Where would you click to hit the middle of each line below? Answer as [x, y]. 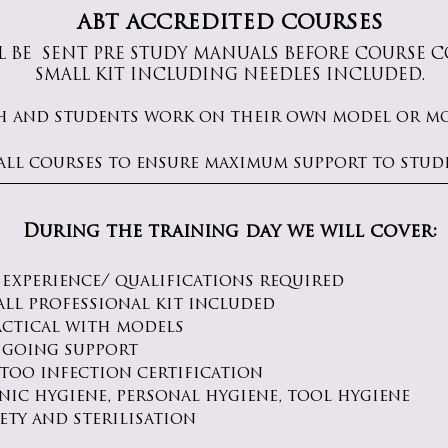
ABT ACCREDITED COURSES [230, 24]
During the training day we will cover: [229, 233]
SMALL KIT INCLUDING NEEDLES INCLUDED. [230, 76]
